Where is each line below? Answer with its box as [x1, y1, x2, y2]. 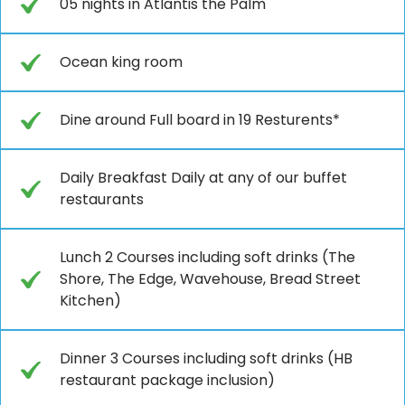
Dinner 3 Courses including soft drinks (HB [60, 347, 353, 369]
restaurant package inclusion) [60, 369, 275, 391]
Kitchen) [60, 289, 121, 311]
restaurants [60, 188, 144, 210]
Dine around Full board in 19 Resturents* [60, 108, 340, 130]
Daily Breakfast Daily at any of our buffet [60, 166, 347, 188]
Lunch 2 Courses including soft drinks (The [60, 246, 355, 268]
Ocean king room [60, 51, 183, 72]
